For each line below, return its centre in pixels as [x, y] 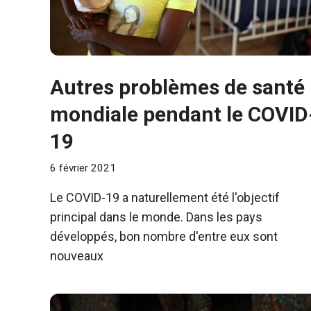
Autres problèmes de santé [177, 87]
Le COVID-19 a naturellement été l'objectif [165, 197]
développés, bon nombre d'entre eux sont [164, 236]
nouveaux [77, 255]
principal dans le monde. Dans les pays [156, 217]
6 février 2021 [83, 168]
